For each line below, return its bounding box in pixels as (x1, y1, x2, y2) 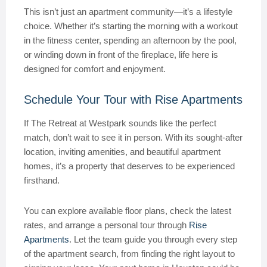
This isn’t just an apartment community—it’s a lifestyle (24, 7, 232, 17)
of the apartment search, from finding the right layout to (24, 249, 235, 259)
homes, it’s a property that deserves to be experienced (24, 161, 235, 171)
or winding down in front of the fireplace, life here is (24, 49, 218, 60)
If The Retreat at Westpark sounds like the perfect (24, 118, 216, 128)
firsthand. (24, 175, 60, 185)
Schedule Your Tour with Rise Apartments (24, 93, 243, 106)
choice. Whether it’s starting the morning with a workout (24, 21, 238, 31)
